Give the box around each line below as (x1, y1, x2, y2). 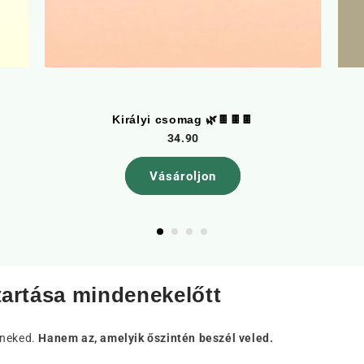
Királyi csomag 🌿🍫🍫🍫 (112, 113, 253, 126)
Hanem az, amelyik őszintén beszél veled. (38, 331, 274, 344)
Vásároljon (149, 168, 217, 184)
